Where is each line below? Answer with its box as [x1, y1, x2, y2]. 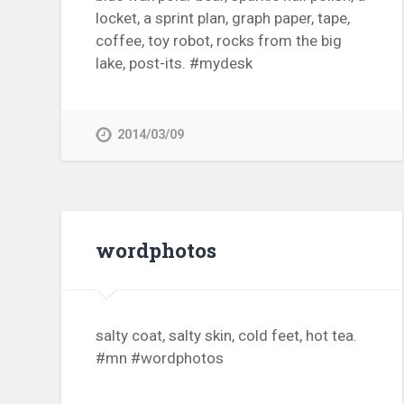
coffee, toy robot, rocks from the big [96, 32, 343, 50]
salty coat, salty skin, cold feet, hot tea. [96, 326, 358, 344]
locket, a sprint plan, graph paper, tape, [96, 9, 351, 28]
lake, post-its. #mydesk [96, 54, 253, 73]
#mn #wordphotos [96, 348, 225, 367]
